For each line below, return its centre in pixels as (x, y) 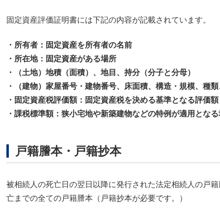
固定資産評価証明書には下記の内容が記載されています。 (109, 20)
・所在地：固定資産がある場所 (61, 58)
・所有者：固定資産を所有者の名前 (69, 45)
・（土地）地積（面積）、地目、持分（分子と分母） (101, 72)
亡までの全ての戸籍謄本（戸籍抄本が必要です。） (97, 198)
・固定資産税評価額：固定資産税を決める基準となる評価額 (112, 100)
